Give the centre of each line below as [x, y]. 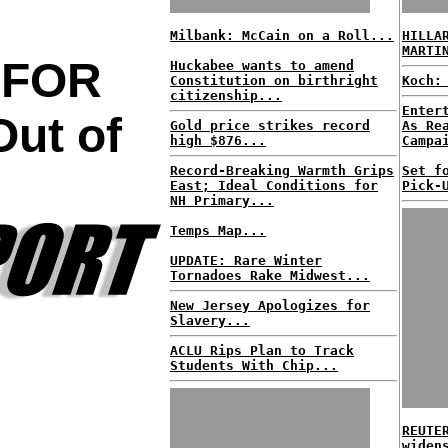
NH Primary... [222, 200]
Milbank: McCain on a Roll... [282, 35]
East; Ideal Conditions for [274, 185]
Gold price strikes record [270, 125]
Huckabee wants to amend [262, 65]
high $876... [218, 140]
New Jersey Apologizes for [270, 305]
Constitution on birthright [274, 80]
